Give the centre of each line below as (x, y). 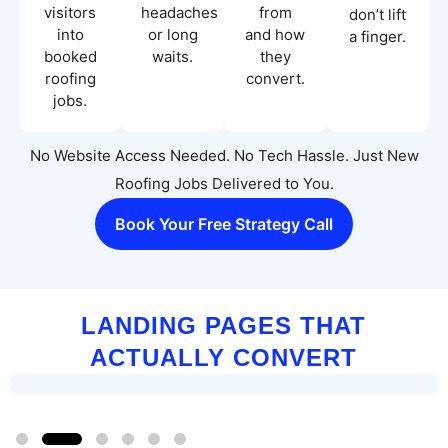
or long (172, 34)
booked (70, 56)
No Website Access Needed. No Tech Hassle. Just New (224, 155)
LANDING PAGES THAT (224, 326)
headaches (180, 12)
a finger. (378, 36)
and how (275, 34)
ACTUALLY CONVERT (224, 358)
